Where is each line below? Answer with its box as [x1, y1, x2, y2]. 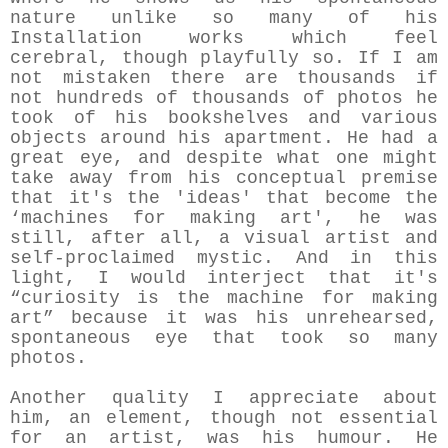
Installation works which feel [10, 28, 438, 49]
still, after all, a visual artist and [10, 228, 438, 249]
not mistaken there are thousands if [10, 68, 438, 89]
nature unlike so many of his [10, 8, 438, 29]
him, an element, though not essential [10, 408, 438, 429]
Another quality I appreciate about [10, 388, 438, 409]
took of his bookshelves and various [10, 108, 438, 129]
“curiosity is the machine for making [10, 288, 438, 309]
